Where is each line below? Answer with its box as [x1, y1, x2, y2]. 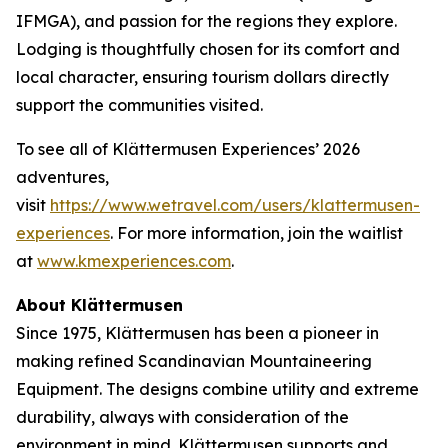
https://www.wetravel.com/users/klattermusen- [50, 195, 420, 215]
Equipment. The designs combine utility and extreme [16, 379, 419, 399]
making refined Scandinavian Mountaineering [16, 351, 372, 371]
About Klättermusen [16, 295, 188, 315]
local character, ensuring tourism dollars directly [16, 67, 389, 87]
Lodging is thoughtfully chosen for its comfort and [16, 39, 400, 59]
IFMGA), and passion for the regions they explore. [16, 11, 397, 31]
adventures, [16, 167, 109, 187]
